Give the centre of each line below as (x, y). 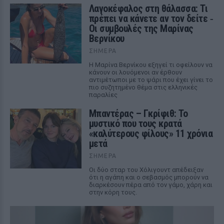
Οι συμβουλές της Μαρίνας (141, 28)
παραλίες (103, 95)
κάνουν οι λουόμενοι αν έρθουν (135, 72)
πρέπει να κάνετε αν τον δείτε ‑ (151, 18)
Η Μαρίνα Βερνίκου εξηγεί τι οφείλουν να (150, 65)
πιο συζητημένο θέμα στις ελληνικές (143, 87)
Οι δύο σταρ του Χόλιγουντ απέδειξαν (146, 170)
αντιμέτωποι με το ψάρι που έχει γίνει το (151, 80)
